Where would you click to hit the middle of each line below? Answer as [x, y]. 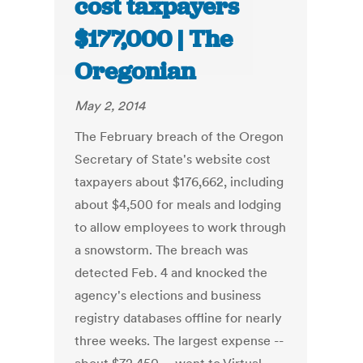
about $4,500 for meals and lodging [178, 205]
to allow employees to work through [181, 227]
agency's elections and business [168, 295]
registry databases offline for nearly [179, 318]
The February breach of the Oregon [179, 137]
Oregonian [135, 72]
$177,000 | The [154, 39]
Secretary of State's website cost [173, 159]
